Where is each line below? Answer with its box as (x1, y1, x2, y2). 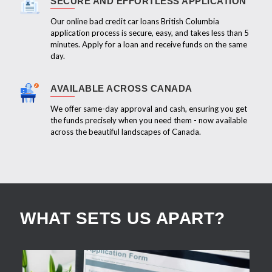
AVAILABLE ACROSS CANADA (50, 83, 192, 93)
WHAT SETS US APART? (20, 208, 225, 228)
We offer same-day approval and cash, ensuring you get (50, 103, 247, 114)
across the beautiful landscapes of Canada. (50, 126, 201, 137)
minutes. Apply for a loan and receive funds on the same (50, 39, 247, 49)
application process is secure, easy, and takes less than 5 (50, 27, 249, 38)
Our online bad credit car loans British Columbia (50, 16, 219, 26)
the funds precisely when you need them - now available (50, 115, 247, 125)
